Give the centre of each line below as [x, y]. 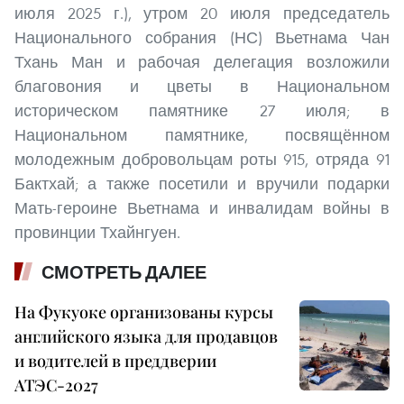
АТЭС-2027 [56, 386]
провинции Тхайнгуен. [97, 233]
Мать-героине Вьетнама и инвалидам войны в [202, 208]
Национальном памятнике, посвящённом [202, 135]
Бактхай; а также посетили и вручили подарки [202, 184]
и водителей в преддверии [115, 361]
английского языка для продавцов [146, 337]
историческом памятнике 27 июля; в [202, 111]
